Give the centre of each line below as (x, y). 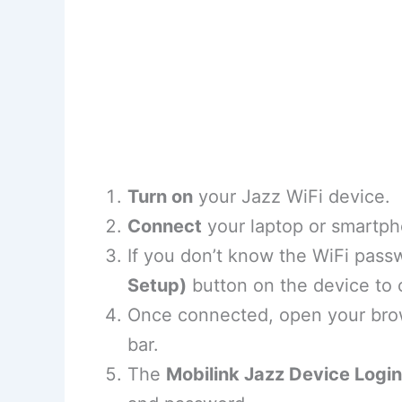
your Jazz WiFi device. (292, 197)
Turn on (160, 197)
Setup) (157, 286)
